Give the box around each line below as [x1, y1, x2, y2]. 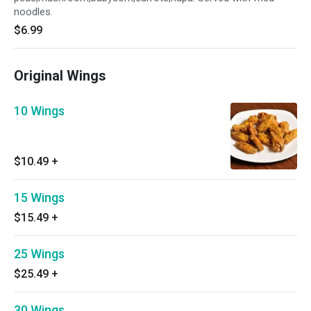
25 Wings [14, 246, 65, 261]
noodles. [14, 6, 53, 18]
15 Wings [14, 190, 65, 205]
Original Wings [14, 67, 106, 84]
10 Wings [14, 103, 65, 118]
